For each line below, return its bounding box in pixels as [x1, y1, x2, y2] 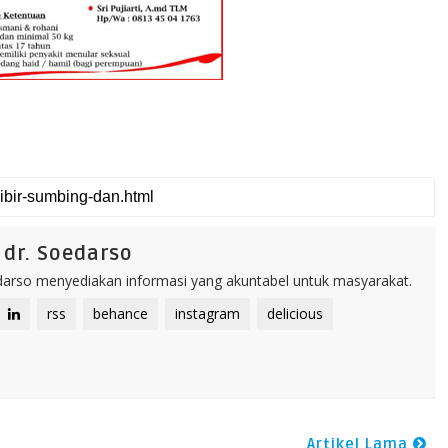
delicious [267, 304, 323, 323]
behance [93, 304, 148, 323]
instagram [175, 304, 240, 323]
